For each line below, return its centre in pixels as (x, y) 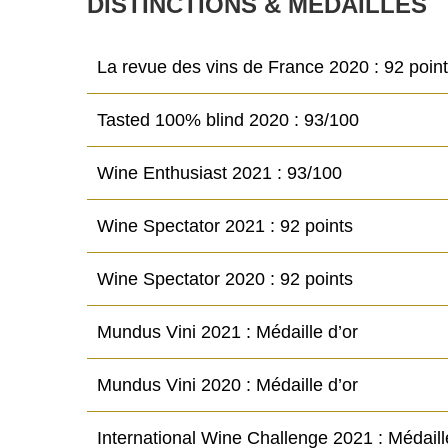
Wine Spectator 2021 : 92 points (225, 226)
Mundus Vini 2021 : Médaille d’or (227, 332)
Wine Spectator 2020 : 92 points (225, 279)
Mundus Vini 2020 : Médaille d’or (227, 385)
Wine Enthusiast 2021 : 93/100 (219, 173)
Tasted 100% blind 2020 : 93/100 (228, 120)
